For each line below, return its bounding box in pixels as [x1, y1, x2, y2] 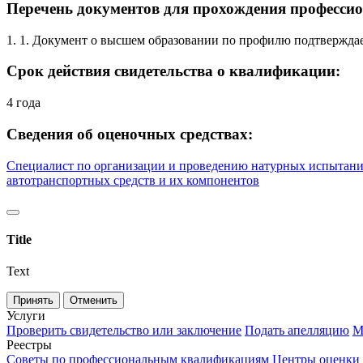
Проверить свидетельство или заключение [6, 323, 241, 338]
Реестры [6, 338, 52, 352]
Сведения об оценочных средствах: [6, 125, 253, 143]
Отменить [70, 294, 117, 307]
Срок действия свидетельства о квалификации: [6, 62, 340, 80]
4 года [6, 96, 41, 110]
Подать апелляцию [245, 323, 349, 338]
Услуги [6, 309, 45, 323]
